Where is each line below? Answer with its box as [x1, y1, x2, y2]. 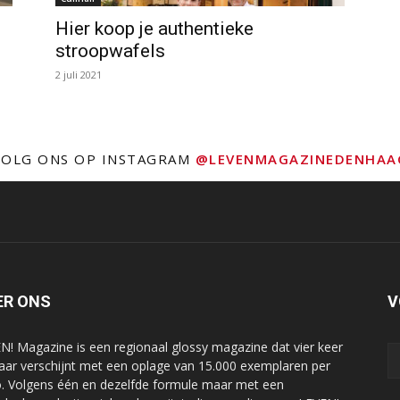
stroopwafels [55, 40, 165, 62]
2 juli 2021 [55, 68, 102, 81]
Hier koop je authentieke [55, 18, 254, 39]
